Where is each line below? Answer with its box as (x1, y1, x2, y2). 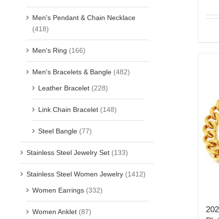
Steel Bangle (38, 127, 77, 135)
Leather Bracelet (38, 84, 89, 92)
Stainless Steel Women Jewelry (26, 170, 123, 178)
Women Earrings (32, 186, 84, 194)
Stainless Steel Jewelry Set (26, 148, 109, 156)
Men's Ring (32, 46, 67, 54)
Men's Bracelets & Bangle (32, 67, 111, 76)
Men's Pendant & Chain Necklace (32, 13, 135, 22)
